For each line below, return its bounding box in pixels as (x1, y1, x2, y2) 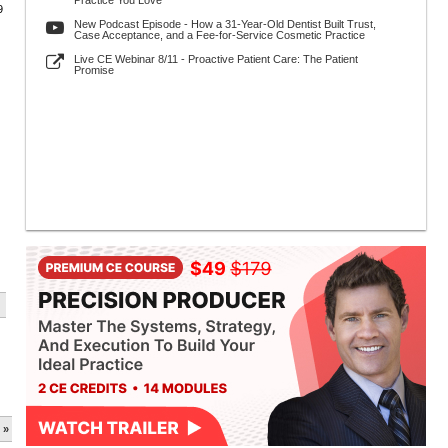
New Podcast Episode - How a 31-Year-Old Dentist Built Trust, (74, 18, 376, 30)
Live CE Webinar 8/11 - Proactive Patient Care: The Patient (74, 53, 358, 65)
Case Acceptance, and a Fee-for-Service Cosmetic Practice (74, 29, 365, 41)
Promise (74, 64, 114, 76)
